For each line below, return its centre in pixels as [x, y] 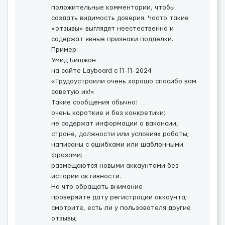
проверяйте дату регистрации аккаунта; [119, 197]
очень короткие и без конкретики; [108, 113]
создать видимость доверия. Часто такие [120, 18]
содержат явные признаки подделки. [112, 39]
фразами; [67, 155]
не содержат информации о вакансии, [115, 124]
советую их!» [73, 92]
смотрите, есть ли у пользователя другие [121, 208]
